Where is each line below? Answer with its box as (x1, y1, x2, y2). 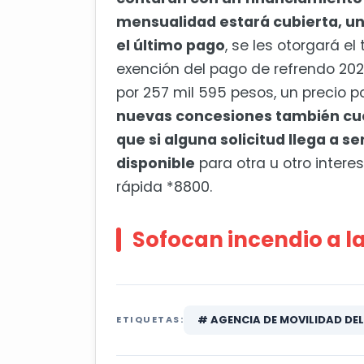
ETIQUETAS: (116, 313, 184, 327)
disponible (116, 154, 195, 174)
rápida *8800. (116, 177, 212, 197)
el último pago (116, 36, 225, 56)
